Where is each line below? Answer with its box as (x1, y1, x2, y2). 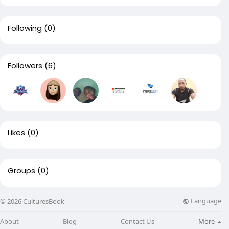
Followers (8, 60, 42, 71)
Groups (8, 165, 35, 176)
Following (8, 22, 42, 33)
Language (189, 196, 221, 206)
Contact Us (121, 216, 154, 226)
